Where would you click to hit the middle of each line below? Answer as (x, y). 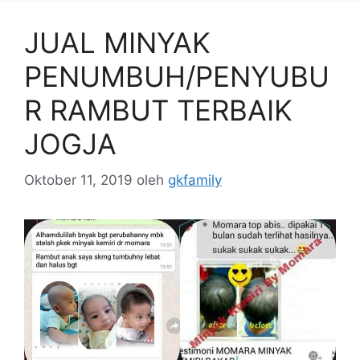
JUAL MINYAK (117, 43)
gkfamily (195, 180)
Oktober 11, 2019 (78, 180)
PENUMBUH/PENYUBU (177, 76)
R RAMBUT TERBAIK (158, 110)
